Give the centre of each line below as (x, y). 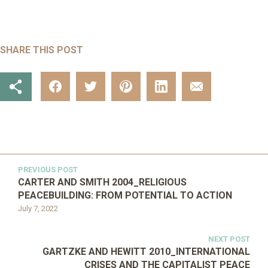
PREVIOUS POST (48, 170)
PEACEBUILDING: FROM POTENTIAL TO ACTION (125, 195)
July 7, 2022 (38, 208)
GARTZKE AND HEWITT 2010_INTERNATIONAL (146, 252)
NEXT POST (229, 239)
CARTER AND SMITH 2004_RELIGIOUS (102, 182)
